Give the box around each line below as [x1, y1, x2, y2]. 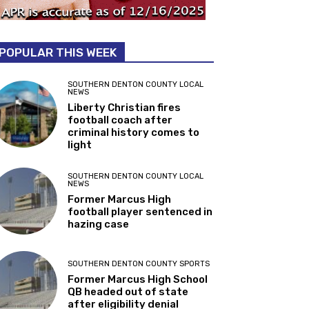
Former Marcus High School [68, 272, 208, 286]
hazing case [68, 217, 130, 230]
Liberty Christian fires [68, 101, 181, 114]
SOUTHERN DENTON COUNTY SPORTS [68, 259, 210, 268]
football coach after [68, 114, 173, 127]
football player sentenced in [68, 205, 213, 218]
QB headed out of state [68, 285, 189, 298]
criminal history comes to [68, 126, 200, 139]
